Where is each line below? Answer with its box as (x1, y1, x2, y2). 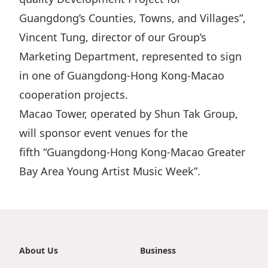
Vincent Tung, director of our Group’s (19, 30, 206, 44)
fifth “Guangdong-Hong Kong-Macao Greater (19, 145, 245, 159)
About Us (19, 245, 58, 256)
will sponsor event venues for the (19, 126, 188, 140)
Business (140, 245, 176, 256)
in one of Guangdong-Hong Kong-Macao (19, 68, 224, 83)
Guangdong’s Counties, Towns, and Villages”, (19, 11, 246, 25)
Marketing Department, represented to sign (19, 49, 242, 63)
